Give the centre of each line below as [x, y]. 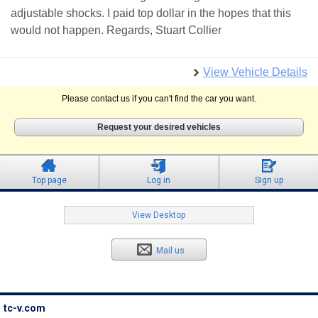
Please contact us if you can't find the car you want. [159, 99]
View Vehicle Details [255, 72]
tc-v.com [24, 308]
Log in [159, 181]
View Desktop [159, 215]
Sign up [269, 181]
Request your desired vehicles [159, 127]
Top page [49, 181]
